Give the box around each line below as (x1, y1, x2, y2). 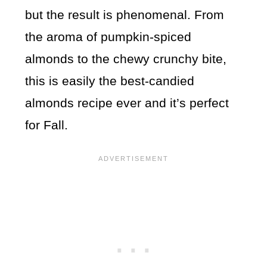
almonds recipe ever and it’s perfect (25, 96, 229, 110)
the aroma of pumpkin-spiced (25, 30, 192, 44)
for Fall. (25, 118, 69, 132)
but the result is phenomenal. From (25, 8, 225, 22)
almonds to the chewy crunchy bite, (25, 52, 227, 66)
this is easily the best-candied (25, 74, 195, 88)
